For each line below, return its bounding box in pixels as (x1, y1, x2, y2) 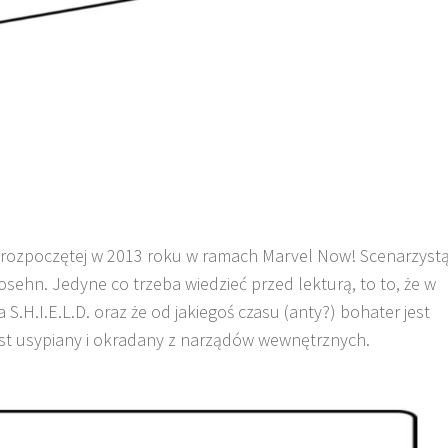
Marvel (262, 243, 313, 267)
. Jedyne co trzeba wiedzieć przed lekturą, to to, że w (44, 271, 436, 295)
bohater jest (336, 299, 430, 323)
